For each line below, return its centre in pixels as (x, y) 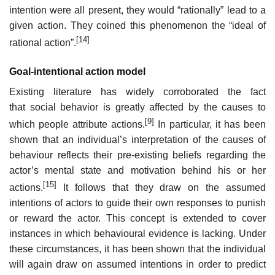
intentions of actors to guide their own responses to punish (137, 203)
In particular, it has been (210, 124)
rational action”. (43, 43)
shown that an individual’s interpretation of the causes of (137, 139)
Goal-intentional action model (77, 71)
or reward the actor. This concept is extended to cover (137, 219)
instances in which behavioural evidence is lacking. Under (137, 234)
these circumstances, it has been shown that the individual (137, 249)
